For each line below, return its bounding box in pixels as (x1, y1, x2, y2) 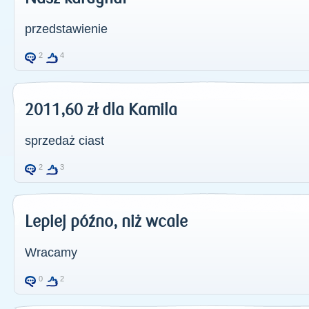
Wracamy (25, 246, 77, 259)
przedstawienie (25, 22, 108, 36)
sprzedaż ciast (25, 134, 104, 148)
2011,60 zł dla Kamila (25, 101, 177, 119)
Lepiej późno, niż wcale (25, 212, 188, 231)
